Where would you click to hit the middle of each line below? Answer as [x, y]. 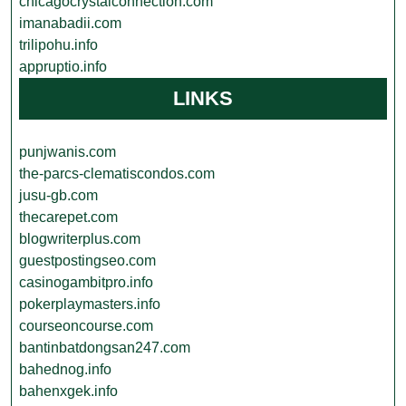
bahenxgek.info [68, 391]
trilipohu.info [58, 45]
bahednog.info [65, 369]
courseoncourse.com [86, 326]
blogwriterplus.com [80, 239]
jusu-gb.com [58, 195]
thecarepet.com [68, 217]
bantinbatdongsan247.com [105, 348]
